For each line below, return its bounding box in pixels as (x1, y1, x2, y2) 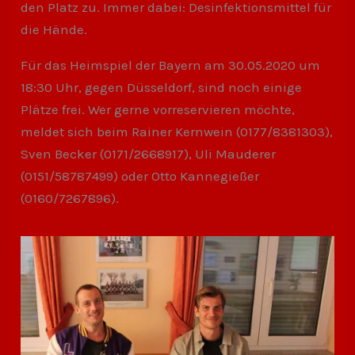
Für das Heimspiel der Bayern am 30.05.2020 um (21, 57, 321, 74)
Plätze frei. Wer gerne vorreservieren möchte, (21, 101, 296, 118)
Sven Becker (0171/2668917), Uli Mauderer (21, 146, 277, 162)
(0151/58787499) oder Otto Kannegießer (21, 168, 260, 185)
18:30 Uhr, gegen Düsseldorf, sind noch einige (21, 79, 303, 96)
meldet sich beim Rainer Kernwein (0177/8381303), (21, 124, 334, 140)
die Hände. (21, 21, 88, 38)
